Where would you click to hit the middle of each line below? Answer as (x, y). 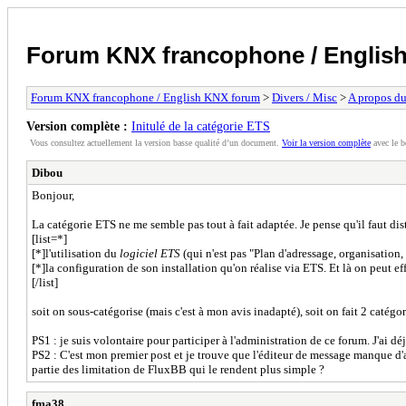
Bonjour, (53, 195)
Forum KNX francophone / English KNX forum (145, 97)
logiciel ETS (150, 253)
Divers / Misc (304, 97)
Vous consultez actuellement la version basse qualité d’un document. (156, 142)
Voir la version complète (326, 142)
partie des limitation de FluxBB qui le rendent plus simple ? (178, 369)
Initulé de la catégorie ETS (201, 126)
